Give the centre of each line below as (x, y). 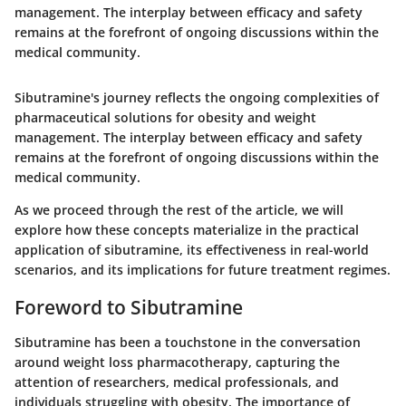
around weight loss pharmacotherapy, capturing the (177, 362)
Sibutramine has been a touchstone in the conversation (188, 342)
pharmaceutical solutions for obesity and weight (165, 118)
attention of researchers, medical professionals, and (177, 382)
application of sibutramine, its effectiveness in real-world (192, 250)
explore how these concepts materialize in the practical (187, 230)
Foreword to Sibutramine (129, 308)
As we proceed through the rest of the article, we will (179, 210)
